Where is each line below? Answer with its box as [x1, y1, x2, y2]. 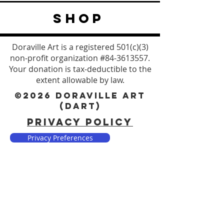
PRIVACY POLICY [27, 116, 133, 128]
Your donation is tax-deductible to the [8, 63, 151, 74]
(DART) [59, 100, 101, 111]
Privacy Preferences [27, 133, 93, 142]
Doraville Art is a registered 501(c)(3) [11, 41, 148, 52]
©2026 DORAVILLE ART [14, 90, 145, 101]
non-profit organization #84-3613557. [10, 52, 150, 63]
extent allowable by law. [35, 74, 124, 85]
